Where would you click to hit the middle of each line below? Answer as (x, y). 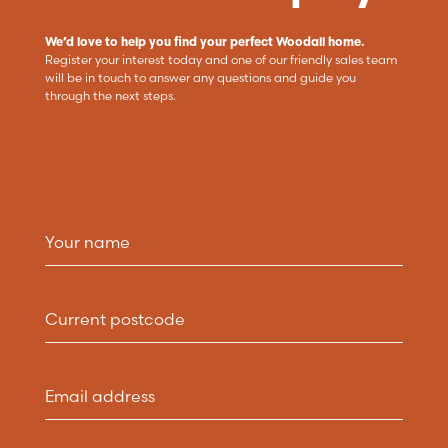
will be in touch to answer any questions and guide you (200, 77)
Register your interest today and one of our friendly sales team (221, 59)
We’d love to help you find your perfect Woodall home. (204, 41)
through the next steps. (110, 95)
